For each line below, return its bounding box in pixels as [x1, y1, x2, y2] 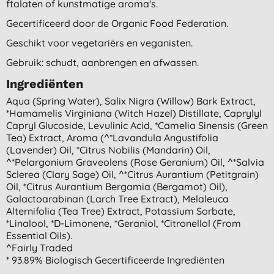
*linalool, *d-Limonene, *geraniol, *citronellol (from [6, 217, 241, 229]
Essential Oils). [6, 229, 72, 242]
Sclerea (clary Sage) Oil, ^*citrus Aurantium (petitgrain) [6, 168, 259, 180]
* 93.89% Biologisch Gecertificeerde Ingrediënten [6, 253, 224, 266]
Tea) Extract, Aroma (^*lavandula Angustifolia [6, 131, 218, 144]
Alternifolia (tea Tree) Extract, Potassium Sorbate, [6, 204, 235, 217]
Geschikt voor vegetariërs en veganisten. [6, 36, 193, 49]
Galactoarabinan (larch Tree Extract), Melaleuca [6, 192, 229, 205]
